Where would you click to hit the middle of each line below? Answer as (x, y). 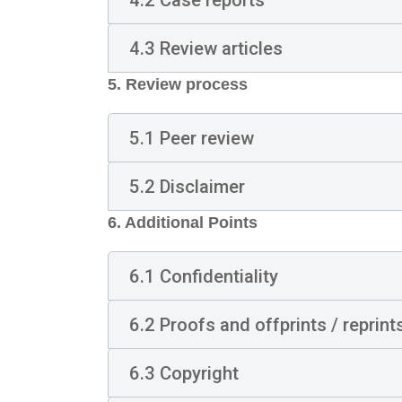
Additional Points (191, 223)
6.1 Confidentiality (203, 276)
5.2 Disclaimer (187, 186)
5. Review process (178, 84)
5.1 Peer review (191, 138)
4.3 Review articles (205, 48)
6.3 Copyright (184, 373)
